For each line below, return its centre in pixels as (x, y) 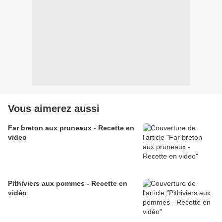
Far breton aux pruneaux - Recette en (71, 128)
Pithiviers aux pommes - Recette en (68, 184)
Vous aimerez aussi (54, 109)
